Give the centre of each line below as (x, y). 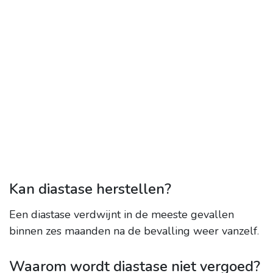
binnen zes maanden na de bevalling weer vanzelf (133, 231)
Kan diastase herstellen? (90, 189)
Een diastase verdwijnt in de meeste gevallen (122, 215)
